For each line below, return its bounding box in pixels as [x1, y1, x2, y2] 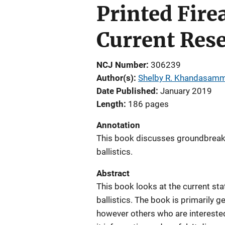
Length [96, 99, 124, 109]
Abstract [96, 168, 130, 178]
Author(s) [96, 73, 134, 83]
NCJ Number [96, 60, 146, 70]
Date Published [96, 86, 156, 96]
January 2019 [160, 86, 212, 96]
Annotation [96, 120, 140, 130]
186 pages [128, 99, 169, 109]
